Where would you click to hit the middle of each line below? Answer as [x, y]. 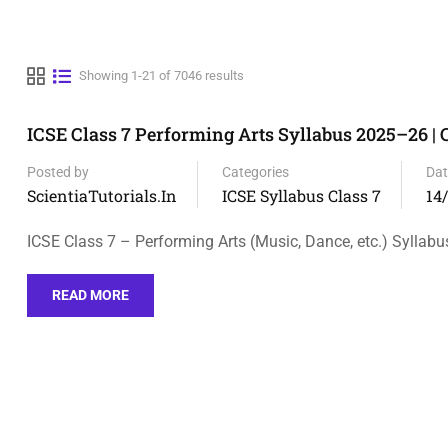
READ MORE [90, 295]
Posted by [58, 172]
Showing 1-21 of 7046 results [161, 75]
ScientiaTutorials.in [102, 195]
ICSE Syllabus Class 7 [301, 195]
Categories [255, 172]
